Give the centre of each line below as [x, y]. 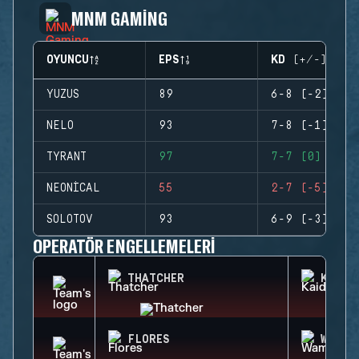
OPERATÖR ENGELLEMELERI [125, 246]
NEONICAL [73, 188]
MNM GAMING [120, 18]
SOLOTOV [70, 220]
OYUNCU [68, 60]
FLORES [149, 340]
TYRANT [67, 157]
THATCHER [156, 279]
